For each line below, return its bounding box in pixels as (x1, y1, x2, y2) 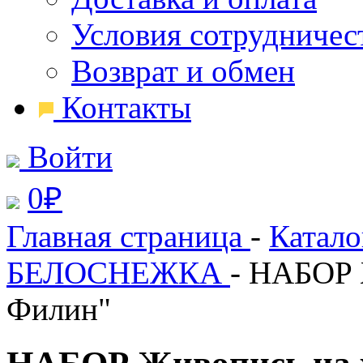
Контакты (62, 90, 191, 125)
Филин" (6, 292, 111, 327)
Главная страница (6, 219, 250, 254)
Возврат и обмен (71, 53, 295, 88)
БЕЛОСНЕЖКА (6, 255, 230, 290)
